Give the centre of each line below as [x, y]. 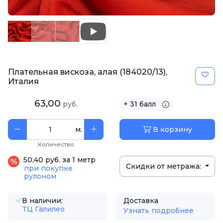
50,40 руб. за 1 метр [59, 160]
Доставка [141, 201]
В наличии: [42, 201]
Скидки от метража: [165, 166]
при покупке [48, 168]
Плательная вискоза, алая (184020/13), [88, 72]
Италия [23, 81]
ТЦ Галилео [44, 209]
